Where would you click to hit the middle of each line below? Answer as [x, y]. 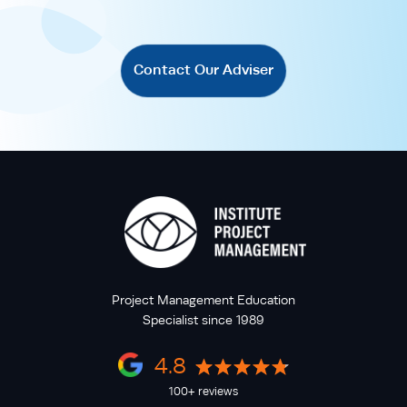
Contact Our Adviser [203, 69]
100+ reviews [203, 391]
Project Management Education [203, 299]
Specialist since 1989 [203, 319]
